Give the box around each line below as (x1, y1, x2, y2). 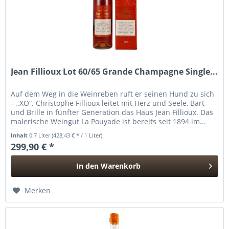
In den (76, 161, 99, 171)
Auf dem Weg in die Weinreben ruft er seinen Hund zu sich (11, 88, 215, 99)
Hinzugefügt (87, 180, 130, 190)
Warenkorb (101, 161, 141, 171)
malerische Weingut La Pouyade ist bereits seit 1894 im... (11, 116, 207, 126)
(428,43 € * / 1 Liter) (52, 131, 103, 139)
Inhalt (11, 131, 30, 139)
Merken (25, 185, 51, 195)
